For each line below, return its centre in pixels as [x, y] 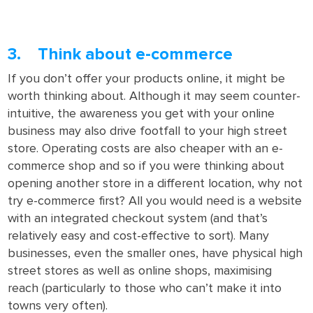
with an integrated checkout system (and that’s [138, 219]
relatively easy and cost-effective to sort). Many [139, 236]
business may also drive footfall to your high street [148, 131]
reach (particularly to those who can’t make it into [145, 289]
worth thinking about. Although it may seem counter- [154, 96]
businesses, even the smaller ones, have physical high [155, 254]
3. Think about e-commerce [121, 54]
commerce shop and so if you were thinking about [146, 166]
